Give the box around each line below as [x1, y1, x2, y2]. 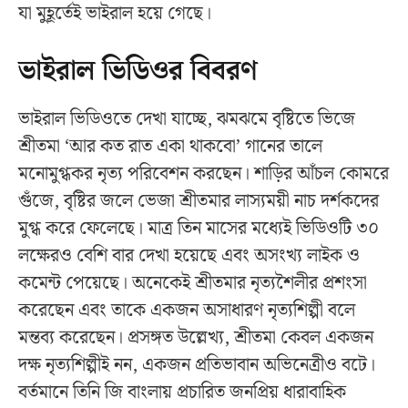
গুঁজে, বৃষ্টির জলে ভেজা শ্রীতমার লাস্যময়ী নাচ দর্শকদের [18, 186, 379, 216]
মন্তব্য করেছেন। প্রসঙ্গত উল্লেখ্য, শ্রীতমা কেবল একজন [18, 322, 373, 352]
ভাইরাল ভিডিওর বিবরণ [18, 48, 258, 93]
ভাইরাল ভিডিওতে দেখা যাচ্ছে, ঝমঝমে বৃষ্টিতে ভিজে [18, 104, 355, 134]
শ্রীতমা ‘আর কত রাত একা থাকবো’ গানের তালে [18, 131, 322, 161]
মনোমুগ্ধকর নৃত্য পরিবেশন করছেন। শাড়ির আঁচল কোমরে [18, 158, 389, 189]
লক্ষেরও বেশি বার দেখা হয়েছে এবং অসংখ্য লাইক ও [18, 240, 360, 270]
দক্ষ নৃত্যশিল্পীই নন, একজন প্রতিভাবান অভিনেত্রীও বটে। [18, 350, 375, 380]
